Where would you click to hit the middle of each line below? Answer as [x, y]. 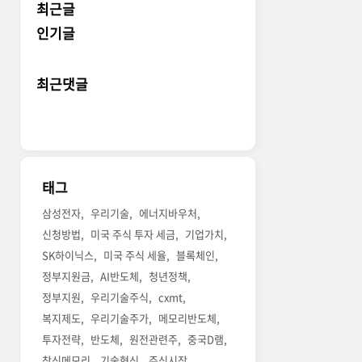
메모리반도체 [188, 318]
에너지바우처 [168, 213]
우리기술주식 [120, 297]
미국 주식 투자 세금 [133, 234]
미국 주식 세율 [135, 255]
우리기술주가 [120, 318]
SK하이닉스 [68, 255]
